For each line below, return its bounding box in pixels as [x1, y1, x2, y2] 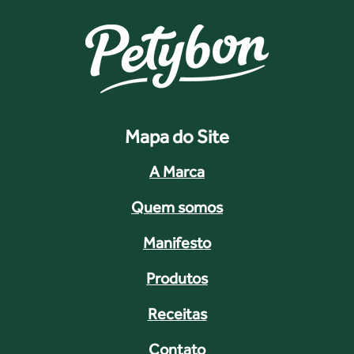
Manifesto [143, 234, 211, 252]
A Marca [149, 163, 205, 181]
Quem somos [131, 198, 223, 217]
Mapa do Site [125, 126, 229, 148]
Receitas [147, 305, 207, 323]
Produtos [146, 269, 208, 288]
